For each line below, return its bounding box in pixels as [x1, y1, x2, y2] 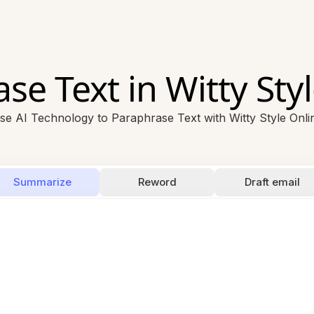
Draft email [244, 175, 300, 189]
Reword [137, 175, 177, 189]
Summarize [13, 175, 71, 189]
